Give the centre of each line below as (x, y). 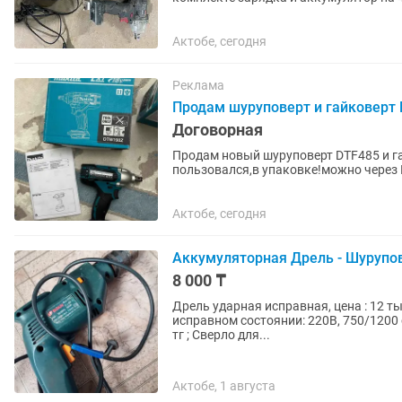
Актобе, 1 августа (224, 386)
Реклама (198, 85)
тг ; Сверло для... (221, 335)
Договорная (218, 130)
